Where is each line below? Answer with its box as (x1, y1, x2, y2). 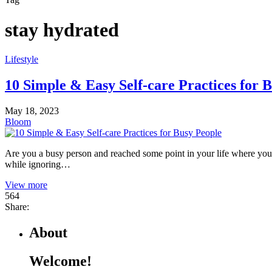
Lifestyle (5, 54, 38, 65)
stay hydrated (5, 18, 119, 41)
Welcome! (29, 253, 92, 269)
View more (5, 180, 47, 191)
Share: (5, 202, 29, 212)
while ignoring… (5, 159, 70, 170)
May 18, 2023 (5, 106, 59, 117)
